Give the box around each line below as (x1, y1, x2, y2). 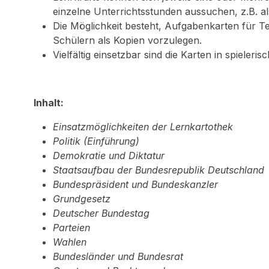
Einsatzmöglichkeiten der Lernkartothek (53, 121, 233, 133)
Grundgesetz (53, 193, 110, 205)
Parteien (53, 222, 90, 234)
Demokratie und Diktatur (53, 150, 165, 162)
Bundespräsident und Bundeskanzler (53, 178, 218, 190)
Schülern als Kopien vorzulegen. (53, 34, 202, 46)
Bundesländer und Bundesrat (53, 250, 183, 262)
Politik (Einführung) (53, 135, 139, 147)
